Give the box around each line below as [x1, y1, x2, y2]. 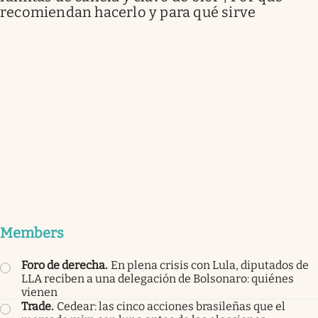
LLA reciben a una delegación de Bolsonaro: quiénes [21, 271, 294, 285]
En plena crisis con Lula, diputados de [111, 258, 309, 272]
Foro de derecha [21, 258, 105, 272]
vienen [21, 285, 57, 299]
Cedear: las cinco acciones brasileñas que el [57, 299, 285, 313]
